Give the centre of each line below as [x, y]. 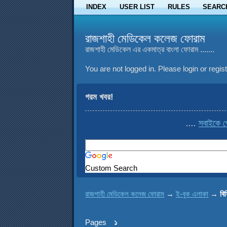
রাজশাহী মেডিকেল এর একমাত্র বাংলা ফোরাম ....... [150, 49]
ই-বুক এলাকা [192, 194]
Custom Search [111, 168]
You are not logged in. [121, 69]
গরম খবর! [100, 97]
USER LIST [137, 7]
